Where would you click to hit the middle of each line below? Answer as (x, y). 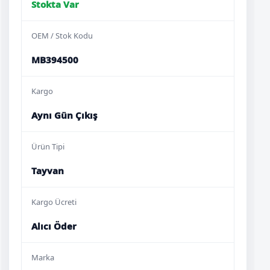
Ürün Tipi (48, 147)
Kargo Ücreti (54, 202)
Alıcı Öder (54, 226)
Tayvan (48, 171)
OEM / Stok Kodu (62, 36)
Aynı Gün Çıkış (64, 115)
